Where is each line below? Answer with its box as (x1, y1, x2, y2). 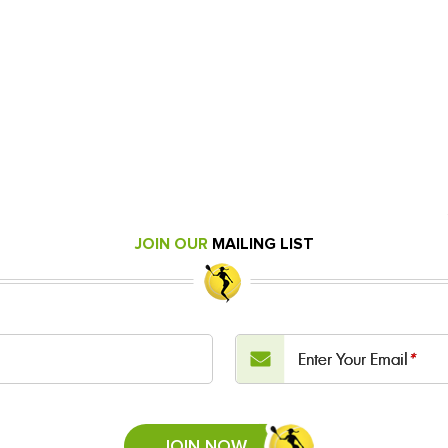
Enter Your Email (297, 348, 408, 370)
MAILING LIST (211, 235, 314, 252)
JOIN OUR (134, 235, 212, 252)
